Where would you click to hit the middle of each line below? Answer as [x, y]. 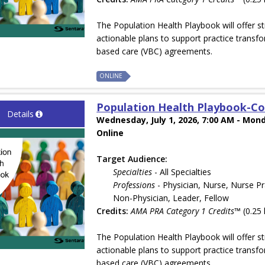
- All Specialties [182, 172]
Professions [134, 185]
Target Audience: [132, 159]
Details [20, 114]
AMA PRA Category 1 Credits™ [186, 211]
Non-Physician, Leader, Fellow [171, 198]
